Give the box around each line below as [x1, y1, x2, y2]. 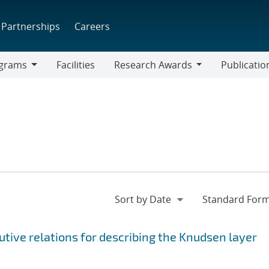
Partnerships [1, 19, 61, 33]
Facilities [56, 58, 95, 71]
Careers [74, 19, 110, 33]
